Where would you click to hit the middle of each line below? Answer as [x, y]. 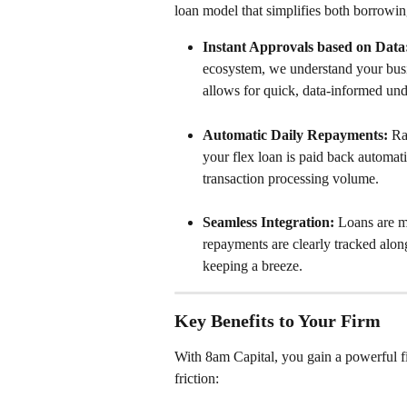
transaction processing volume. [291, 178]
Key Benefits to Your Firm [278, 321]
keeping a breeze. [253, 266]
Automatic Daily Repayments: [295, 134]
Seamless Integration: [268, 223]
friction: [197, 379]
